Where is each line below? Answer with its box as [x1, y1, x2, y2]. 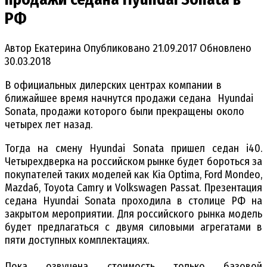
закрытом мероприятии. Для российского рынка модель [5, 207, 262, 221]
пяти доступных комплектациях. [5, 233, 149, 247]
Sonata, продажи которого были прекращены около [5, 104, 244, 118]
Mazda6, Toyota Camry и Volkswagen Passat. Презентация [5, 181, 262, 194]
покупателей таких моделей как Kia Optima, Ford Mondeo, [5, 167, 262, 181]
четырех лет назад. [5, 117, 93, 131]
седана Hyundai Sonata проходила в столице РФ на [5, 194, 262, 207]
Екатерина [32, 41, 81, 55]
